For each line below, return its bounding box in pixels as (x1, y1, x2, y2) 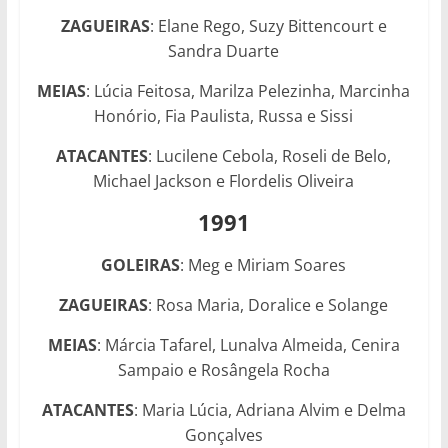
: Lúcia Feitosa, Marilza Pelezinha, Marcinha (86, 79, 411, 102)
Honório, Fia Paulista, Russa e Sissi (94, 104, 354, 127)
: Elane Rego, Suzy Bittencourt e (149, 14, 387, 37)
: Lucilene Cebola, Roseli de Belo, (148, 144, 392, 167)
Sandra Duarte (168, 39, 280, 62)
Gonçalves (184, 423, 263, 446)
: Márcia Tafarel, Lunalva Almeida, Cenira (96, 333, 400, 356)
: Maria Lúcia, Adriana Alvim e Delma (133, 398, 406, 421)
